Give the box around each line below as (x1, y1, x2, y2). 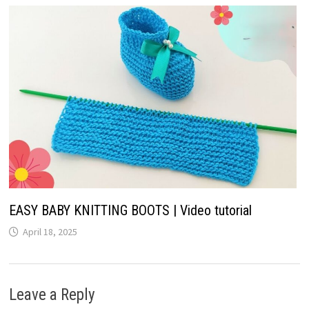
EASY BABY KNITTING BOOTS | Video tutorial (8, 202, 252, 219)
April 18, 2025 (22, 226, 77, 239)
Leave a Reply (8, 286, 95, 305)
